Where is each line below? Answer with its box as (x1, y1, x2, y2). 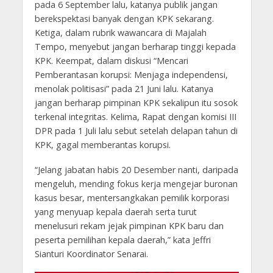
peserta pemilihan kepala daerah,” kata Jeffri (34, 233, 211, 246)
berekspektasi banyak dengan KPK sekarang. (34, 12, 214, 24)
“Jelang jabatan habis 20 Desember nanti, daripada (34, 163, 238, 175)
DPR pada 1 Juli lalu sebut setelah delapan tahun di (34, 124, 238, 136)
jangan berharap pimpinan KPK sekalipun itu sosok (34, 96, 238, 108)
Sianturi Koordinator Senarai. (34, 247, 148, 260)
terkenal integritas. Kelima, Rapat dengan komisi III (34, 110, 236, 122)
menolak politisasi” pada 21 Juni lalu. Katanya (34, 82, 213, 94)
